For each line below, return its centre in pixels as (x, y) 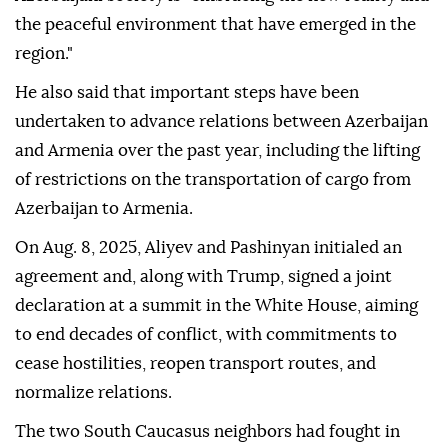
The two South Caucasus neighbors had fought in (207, 432)
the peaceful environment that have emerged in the (215, 25)
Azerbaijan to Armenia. (104, 209)
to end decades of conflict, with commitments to (206, 335)
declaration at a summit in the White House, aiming (216, 306)
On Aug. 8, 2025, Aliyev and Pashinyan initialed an (208, 248)
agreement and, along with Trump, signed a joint (203, 277)
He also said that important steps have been (187, 93)
